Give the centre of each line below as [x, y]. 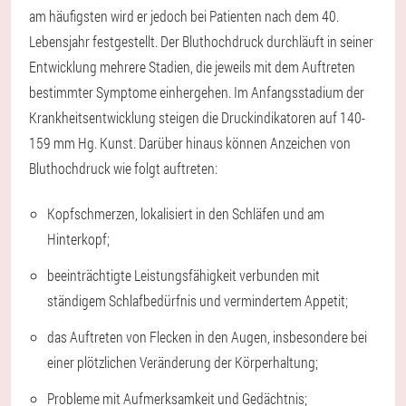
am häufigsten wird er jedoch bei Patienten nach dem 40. [184, 16]
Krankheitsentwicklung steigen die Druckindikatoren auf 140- [197, 118]
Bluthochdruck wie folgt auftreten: [123, 169]
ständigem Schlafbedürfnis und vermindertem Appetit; [198, 301]
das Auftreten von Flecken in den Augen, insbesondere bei [207, 337]
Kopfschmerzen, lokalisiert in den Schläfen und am [186, 214]
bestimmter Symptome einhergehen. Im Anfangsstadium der [197, 92]
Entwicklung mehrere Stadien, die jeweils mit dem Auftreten [192, 67]
